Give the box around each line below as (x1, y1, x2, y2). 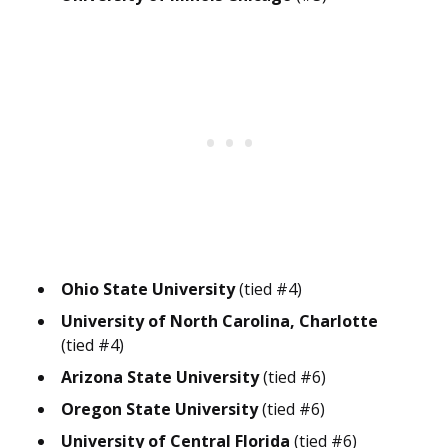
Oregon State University (61, 398, 258, 421)
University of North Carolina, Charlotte (61, 310, 378, 333)
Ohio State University (61, 278, 235, 301)
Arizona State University (61, 366, 259, 389)
